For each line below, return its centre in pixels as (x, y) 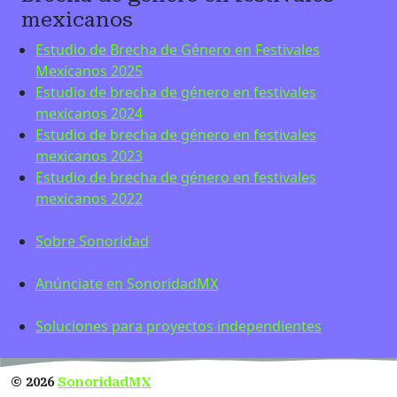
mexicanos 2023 (89, 156)
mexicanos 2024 (89, 113)
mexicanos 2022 (89, 198)
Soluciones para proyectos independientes (179, 326)
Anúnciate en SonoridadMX (127, 283)
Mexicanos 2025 (89, 70)
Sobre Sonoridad (92, 241)
